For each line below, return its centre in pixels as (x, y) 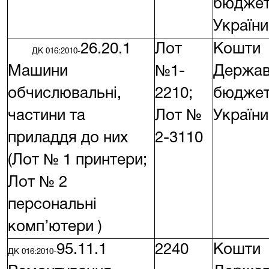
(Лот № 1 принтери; (77, 160)
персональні (52, 204)
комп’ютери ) (55, 227)
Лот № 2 (38, 182)
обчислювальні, (65, 93)
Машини (38, 71)
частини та (47, 116)
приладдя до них (68, 138)
